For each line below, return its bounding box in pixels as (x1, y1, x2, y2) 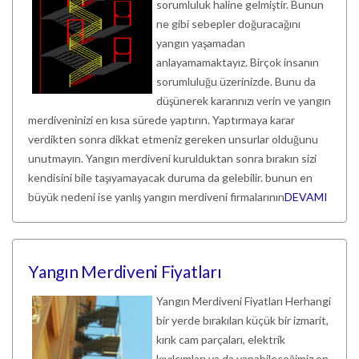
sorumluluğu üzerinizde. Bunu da (156, 75, 316, 88)
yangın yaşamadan (156, 36, 245, 50)
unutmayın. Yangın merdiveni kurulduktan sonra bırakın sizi (28, 151, 317, 165)
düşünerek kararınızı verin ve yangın (156, 94, 331, 107)
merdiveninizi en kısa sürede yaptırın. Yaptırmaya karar (28, 113, 295, 127)
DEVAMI (284, 190, 328, 204)
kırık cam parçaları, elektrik (156, 333, 285, 346)
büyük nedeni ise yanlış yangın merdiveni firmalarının (28, 190, 284, 204)
